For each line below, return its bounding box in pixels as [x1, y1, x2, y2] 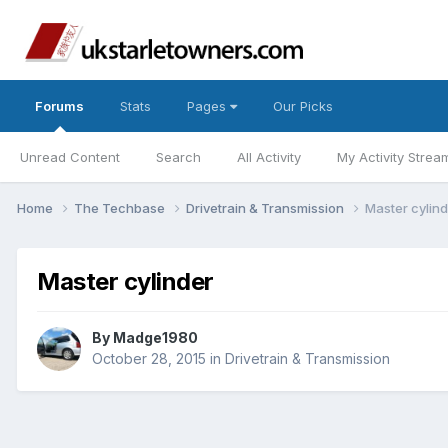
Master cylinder [37, 266, 214, 296]
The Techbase [74, 199, 168, 216]
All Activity [237, 149, 301, 165]
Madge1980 [113, 329, 198, 347]
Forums [35, 98, 84, 114]
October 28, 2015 [92, 350, 206, 368]
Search [156, 149, 201, 165]
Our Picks [273, 98, 333, 114]
